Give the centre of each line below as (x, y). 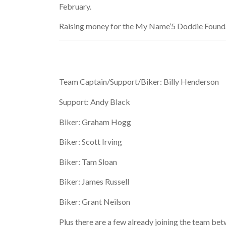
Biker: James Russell (94, 182)
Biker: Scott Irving (91, 142)
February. (75, 6)
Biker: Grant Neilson (95, 201)
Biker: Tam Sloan (88, 161)
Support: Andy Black (95, 101)
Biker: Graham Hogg (95, 122)
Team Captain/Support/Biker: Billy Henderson (139, 82)
